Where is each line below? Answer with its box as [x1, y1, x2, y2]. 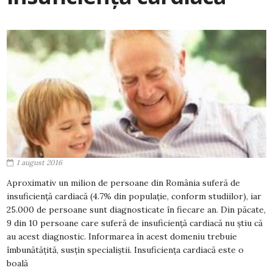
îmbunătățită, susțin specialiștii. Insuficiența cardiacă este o [7, 244, 244, 255]
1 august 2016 [16, 158, 62, 167]
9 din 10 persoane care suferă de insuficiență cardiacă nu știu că [7, 218, 263, 229]
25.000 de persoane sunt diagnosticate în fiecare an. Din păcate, [7, 204, 266, 215]
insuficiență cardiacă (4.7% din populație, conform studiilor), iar [7, 191, 261, 202]
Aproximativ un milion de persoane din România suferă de [7, 177, 240, 188]
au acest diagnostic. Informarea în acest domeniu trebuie [7, 231, 237, 242]
